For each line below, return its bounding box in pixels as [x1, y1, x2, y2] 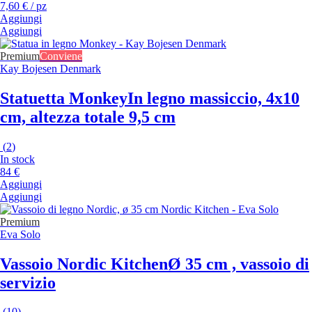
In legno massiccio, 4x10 [127, 88, 299, 107]
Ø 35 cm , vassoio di [168, 254, 309, 273]
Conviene [40, 49, 82, 62]
